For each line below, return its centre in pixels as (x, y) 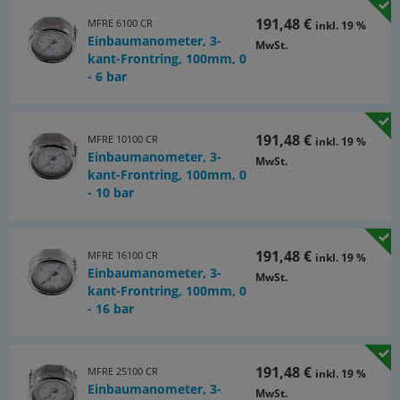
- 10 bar (110, 192)
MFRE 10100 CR (122, 139)
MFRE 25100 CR (122, 371)
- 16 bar (110, 308)
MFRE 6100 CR (120, 23)
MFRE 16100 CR (122, 255)
